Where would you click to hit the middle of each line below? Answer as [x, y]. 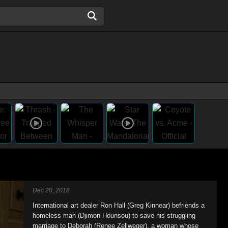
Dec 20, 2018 [51, 190]
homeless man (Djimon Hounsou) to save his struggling [114, 216]
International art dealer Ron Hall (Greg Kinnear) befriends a [119, 205]
